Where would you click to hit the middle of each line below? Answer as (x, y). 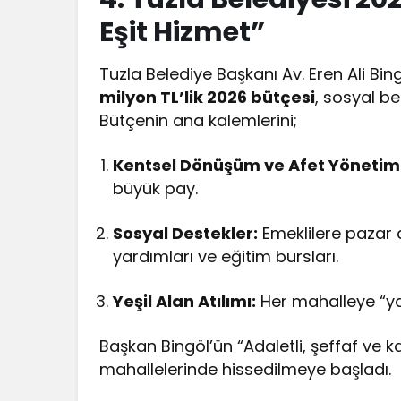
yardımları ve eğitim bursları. (226, 257)
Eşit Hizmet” (182, 33)
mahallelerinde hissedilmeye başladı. (246, 370)
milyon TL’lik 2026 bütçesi (208, 98)
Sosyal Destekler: (186, 234)
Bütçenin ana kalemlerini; (199, 121)
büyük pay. (156, 189)
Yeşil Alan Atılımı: (185, 302)
